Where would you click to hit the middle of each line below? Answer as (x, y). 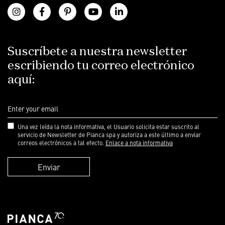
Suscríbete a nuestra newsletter (97, 52)
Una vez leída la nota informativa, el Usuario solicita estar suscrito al (108, 127)
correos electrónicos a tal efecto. (62, 143)
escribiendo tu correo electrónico (101, 66)
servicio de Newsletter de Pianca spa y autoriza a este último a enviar (109, 135)
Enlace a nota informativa (139, 143)
